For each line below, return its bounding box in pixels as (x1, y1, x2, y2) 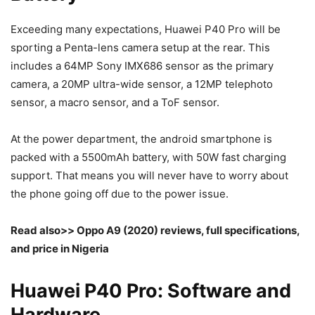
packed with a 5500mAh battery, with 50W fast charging (11, 150, 286, 165)
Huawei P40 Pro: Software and (11, 279, 291, 303)
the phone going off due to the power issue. (11, 187, 229, 201)
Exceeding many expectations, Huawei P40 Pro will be (11, 22, 281, 37)
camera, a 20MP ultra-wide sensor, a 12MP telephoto (11, 77, 273, 91)
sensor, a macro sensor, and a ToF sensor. (11, 96, 219, 110)
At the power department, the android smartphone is (11, 132, 272, 146)
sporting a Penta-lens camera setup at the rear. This (11, 41, 270, 55)
